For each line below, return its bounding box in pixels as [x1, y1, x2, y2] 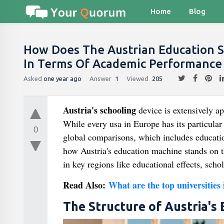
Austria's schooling [62, 103, 136, 116]
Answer [89, 74, 111, 82]
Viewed [126, 74, 148, 82]
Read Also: [62, 178, 108, 191]
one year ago [43, 74, 81, 82]
